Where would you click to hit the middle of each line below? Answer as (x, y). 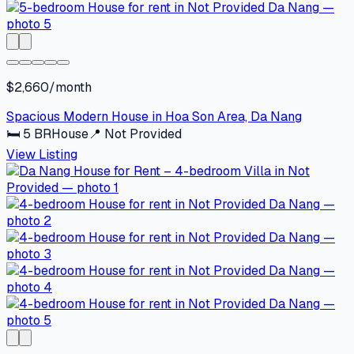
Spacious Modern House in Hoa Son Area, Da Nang (154, 117)
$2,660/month (49, 88)
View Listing (42, 155)
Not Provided (143, 134)
